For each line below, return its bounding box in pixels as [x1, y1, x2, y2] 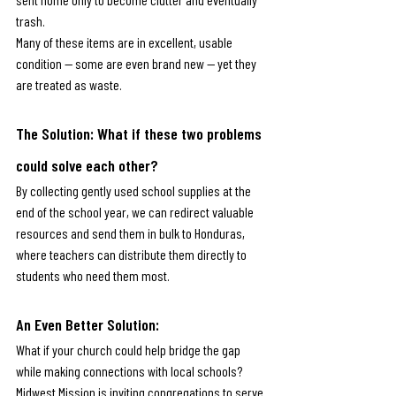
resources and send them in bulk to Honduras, [16, 225, 247, 241]
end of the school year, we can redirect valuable [16, 203, 256, 220]
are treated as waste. [16, 76, 122, 93]
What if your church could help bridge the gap [16, 341, 243, 358]
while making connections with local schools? [16, 362, 242, 379]
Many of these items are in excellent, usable [16, 34, 235, 50]
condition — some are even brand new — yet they [16, 55, 259, 72]
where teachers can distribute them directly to [16, 246, 249, 263]
